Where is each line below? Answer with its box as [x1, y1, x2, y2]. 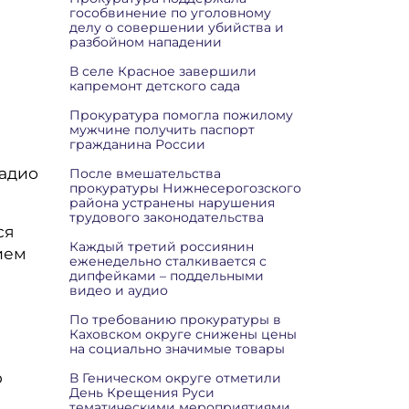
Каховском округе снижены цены [69, 326, 297, 342]
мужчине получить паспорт [69, 121, 255, 138]
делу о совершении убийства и [69, 19, 284, 36]
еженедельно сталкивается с [69, 253, 267, 269]
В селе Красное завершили [69, 63, 257, 79]
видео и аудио [69, 282, 168, 299]
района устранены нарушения [69, 194, 275, 211]
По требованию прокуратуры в [69, 311, 281, 328]
